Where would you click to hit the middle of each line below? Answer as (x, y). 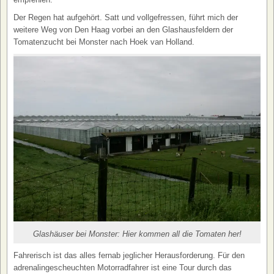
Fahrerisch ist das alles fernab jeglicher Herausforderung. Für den (129, 255)
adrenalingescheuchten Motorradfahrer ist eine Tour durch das (123, 267)
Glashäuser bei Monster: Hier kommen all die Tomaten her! (137, 234)
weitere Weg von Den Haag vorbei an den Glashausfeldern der (123, 30)
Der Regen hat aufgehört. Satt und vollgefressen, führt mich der (126, 18)
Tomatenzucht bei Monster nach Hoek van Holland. (104, 42)
